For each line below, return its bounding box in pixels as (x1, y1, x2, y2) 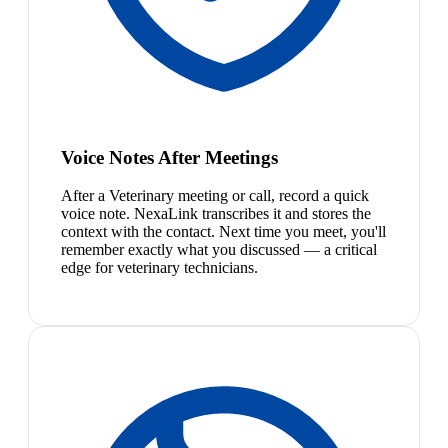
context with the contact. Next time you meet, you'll (61, 223, 386, 241)
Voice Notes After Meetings (61, 146, 278, 168)
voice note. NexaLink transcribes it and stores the (61, 205, 371, 223)
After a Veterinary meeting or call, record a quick (61, 187, 369, 205)
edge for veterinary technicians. (61, 259, 258, 277)
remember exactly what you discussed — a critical (61, 241, 377, 259)
